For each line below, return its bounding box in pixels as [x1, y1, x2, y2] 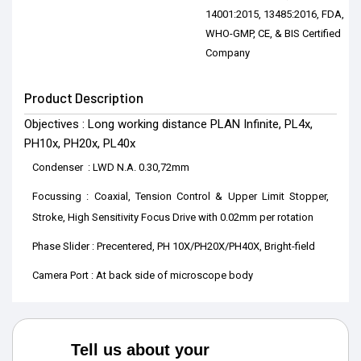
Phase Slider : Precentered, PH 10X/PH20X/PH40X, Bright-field [32, 240, 317, 253]
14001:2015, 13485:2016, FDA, [205, 8, 344, 21]
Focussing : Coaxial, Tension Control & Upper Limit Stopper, [32, 190, 329, 203]
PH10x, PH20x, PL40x [24, 136, 135, 151]
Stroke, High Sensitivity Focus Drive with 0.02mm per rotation [32, 211, 313, 224]
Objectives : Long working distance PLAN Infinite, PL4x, [24, 117, 313, 132]
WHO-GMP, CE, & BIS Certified [205, 27, 341, 40]
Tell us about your [71, 341, 210, 359]
